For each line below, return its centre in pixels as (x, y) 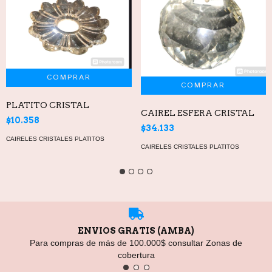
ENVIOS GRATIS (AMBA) (136, 230)
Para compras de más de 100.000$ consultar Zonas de (136, 243)
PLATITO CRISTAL (48, 105)
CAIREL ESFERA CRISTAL (197, 113)
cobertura (136, 255)
